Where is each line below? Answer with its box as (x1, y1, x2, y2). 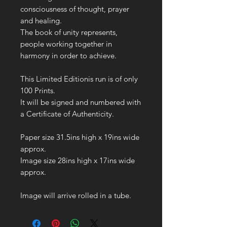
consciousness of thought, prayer (20, 4, 129, 14)
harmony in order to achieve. (20, 51, 117, 60)
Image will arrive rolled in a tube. (20, 191, 131, 200)
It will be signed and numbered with (20, 97, 141, 107)
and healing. (20, 16, 62, 25)
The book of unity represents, (20, 27, 118, 37)
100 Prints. (20, 86, 55, 95)
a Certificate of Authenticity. (20, 109, 114, 119)
